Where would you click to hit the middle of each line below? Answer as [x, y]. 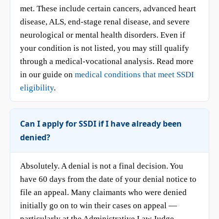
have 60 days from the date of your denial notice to [108, 179]
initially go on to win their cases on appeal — [99, 206]
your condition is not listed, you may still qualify [105, 48]
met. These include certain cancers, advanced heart [108, 9]
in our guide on [47, 75]
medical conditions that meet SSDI [134, 75]
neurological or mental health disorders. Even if [103, 35]
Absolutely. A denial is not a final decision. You [102, 166]
